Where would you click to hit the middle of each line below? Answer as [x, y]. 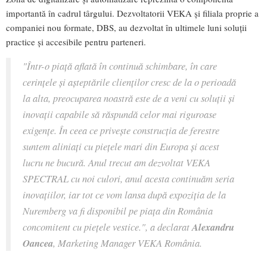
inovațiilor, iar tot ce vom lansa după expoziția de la [124, 194]
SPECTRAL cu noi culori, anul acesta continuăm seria [128, 178]
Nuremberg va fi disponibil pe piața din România [118, 210]
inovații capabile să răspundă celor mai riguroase [119, 114]
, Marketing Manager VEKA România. [128, 242]
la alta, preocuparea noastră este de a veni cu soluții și [129, 97]
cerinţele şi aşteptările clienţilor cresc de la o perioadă [129, 81]
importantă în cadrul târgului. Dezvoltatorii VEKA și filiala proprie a [132, 13]
